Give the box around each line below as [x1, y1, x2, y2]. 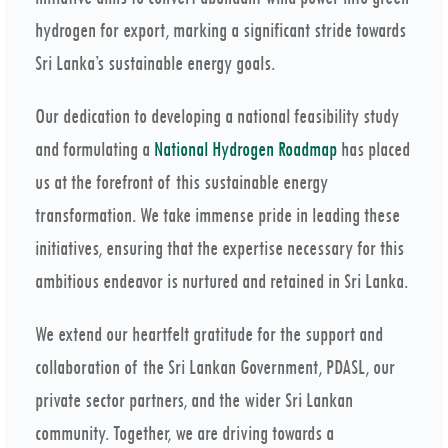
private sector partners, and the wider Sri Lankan [35, 389, 353, 412]
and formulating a [35, 138, 154, 161]
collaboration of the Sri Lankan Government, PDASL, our [35, 356, 395, 379]
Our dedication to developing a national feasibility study [35, 105, 399, 128]
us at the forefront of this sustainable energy [35, 171, 328, 194]
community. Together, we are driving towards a [35, 422, 334, 445]
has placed [337, 138, 410, 161]
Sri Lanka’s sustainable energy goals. [35, 52, 275, 75]
